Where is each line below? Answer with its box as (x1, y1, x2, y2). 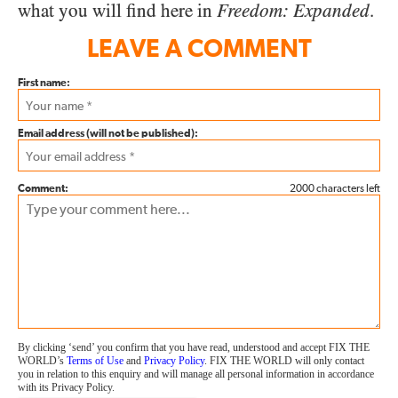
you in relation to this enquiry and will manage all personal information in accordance (18, 367, 374, 380)
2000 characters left (290, 183, 380, 195)
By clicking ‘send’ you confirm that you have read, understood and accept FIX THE (18, 340, 370, 354)
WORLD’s (18, 354, 67, 367)
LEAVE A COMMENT (86, 36, 312, 62)
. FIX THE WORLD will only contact (204, 354, 364, 367)
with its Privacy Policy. (18, 380, 115, 394)
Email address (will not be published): (18, 128, 198, 139)
